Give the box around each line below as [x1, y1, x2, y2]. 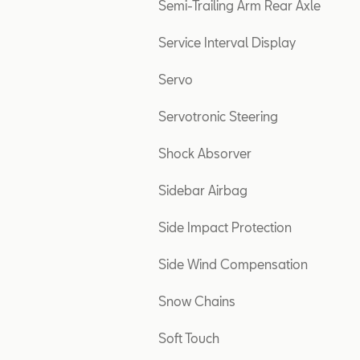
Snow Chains [158, 293, 235, 309]
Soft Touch [158, 330, 219, 346]
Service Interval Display [158, 35, 296, 50]
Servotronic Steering [158, 108, 278, 124]
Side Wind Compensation [158, 256, 308, 272]
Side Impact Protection [158, 219, 292, 235]
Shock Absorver [158, 145, 252, 161]
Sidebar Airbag [158, 182, 247, 198]
